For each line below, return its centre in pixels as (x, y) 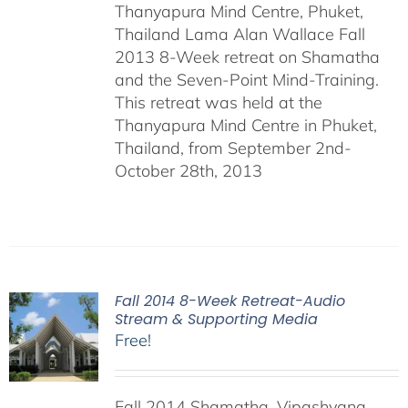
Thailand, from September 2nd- (233, 148)
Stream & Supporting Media (216, 319)
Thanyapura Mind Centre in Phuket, (245, 125)
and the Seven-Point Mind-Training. (246, 80)
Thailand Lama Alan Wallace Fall (240, 34)
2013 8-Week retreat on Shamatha (247, 57)
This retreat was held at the (218, 102)
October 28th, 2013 (188, 171)
